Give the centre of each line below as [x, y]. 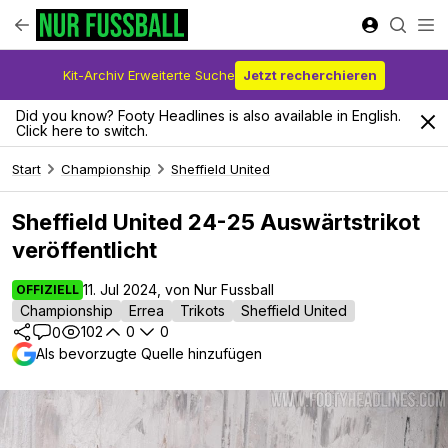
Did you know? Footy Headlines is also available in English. [208, 115]
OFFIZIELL [47, 289]
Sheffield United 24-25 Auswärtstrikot [216, 222]
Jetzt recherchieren [310, 74]
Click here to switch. [82, 130]
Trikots [202, 310]
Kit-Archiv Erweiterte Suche [149, 74]
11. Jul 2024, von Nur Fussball [178, 289]
